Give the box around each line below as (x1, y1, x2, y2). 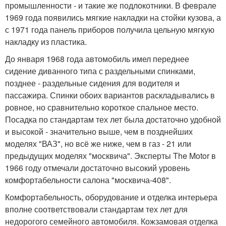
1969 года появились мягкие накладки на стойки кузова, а (5, 11, 221, 23)
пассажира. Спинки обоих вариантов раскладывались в (5, 89, 215, 101)
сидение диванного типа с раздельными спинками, (5, 65, 195, 77)
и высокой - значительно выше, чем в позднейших (5, 125, 193, 137)
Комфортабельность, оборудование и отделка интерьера (5, 191, 217, 203)
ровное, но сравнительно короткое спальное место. (5, 101, 198, 113)
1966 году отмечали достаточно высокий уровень (5, 161, 190, 174)
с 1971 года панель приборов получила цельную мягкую (5, 23, 214, 35)
